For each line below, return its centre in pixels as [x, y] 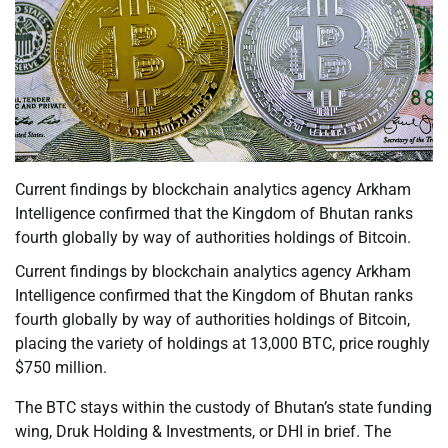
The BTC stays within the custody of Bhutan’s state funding [223, 408]
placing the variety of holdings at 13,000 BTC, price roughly [222, 344]
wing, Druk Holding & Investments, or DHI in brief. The [203, 432]
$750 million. [61, 368]
